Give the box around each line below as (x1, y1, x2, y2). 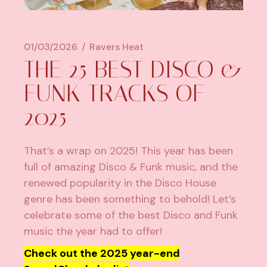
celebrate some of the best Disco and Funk (24, 208, 238, 223)
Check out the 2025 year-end (24, 246, 181, 261)
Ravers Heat (89, 41, 144, 54)
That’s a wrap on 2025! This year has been (24, 144, 234, 159)
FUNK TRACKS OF (24, 79, 205, 108)
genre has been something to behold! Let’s (24, 192, 237, 207)
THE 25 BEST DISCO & (24, 55, 243, 84)
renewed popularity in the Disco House (24, 176, 217, 191)
